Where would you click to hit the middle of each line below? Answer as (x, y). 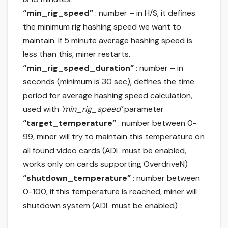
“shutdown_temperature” (77, 178)
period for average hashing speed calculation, (108, 96)
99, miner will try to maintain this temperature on (114, 137)
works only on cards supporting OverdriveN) (105, 164)
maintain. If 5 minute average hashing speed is (108, 41)
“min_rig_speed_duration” (78, 68)
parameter (143, 109)
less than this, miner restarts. (77, 54)
